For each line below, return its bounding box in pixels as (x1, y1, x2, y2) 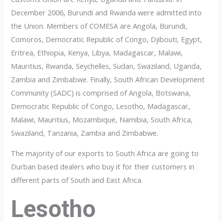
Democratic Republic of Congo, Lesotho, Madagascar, (11, 101, 191, 111)
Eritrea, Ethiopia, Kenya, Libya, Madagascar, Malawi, (11, 47, 183, 57)
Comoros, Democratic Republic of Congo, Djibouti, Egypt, (11, 34, 203, 44)
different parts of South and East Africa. (11, 175, 143, 185)
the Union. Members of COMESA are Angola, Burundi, (11, 20, 188, 31)
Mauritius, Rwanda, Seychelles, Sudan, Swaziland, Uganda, (11, 60, 202, 71)
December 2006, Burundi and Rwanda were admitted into (11, 7, 202, 17)
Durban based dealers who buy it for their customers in (11, 162, 195, 172)
